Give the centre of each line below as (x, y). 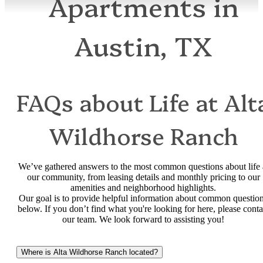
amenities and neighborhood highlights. (143, 187)
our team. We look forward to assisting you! (143, 219)
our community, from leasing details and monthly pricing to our (143, 177)
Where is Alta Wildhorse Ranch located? (90, 252)
